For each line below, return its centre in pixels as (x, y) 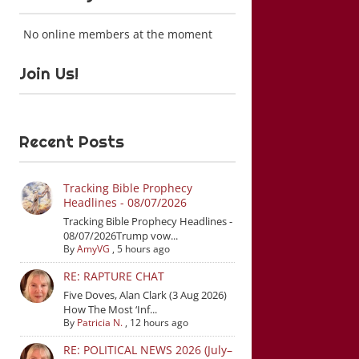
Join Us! (49, 74)
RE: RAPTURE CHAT (113, 276)
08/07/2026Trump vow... (120, 236)
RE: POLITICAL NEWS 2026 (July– (147, 350)
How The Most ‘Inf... (110, 309)
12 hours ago (159, 323)
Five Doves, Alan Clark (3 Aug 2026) (145, 295)
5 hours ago (143, 249)
